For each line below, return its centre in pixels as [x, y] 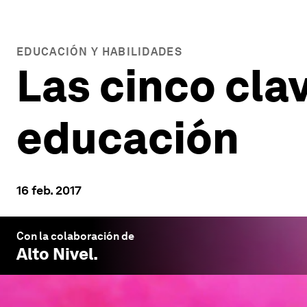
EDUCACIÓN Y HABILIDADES [99, 52]
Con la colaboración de [75, 236]
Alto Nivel [55, 254]
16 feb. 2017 [49, 190]
